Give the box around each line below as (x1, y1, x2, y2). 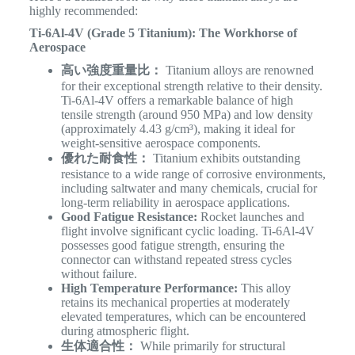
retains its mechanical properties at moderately (60, 296, 290, 310)
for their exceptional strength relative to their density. (60, 79, 323, 94)
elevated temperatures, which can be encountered (60, 310, 306, 324)
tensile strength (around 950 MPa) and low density (60, 108, 313, 122)
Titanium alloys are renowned (162, 63, 314, 78)
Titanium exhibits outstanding (149, 151, 300, 166)
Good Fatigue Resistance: (60, 210, 197, 224)
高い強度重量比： (60, 63, 162, 78)
